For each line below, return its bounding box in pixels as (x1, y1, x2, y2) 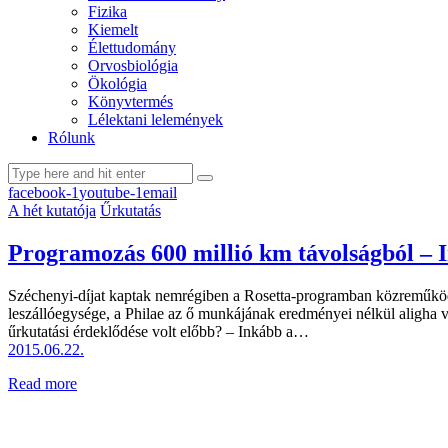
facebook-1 (8, 183, 79, 201)
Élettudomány (88, 38, 176, 56)
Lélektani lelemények (88, 110, 223, 128)
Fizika (88, 2, 127, 20)
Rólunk (48, 128, 95, 146)
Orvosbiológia (88, 56, 178, 74)
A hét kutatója (8, 201, 96, 219)
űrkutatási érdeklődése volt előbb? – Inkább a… (8, 322, 309, 340)
